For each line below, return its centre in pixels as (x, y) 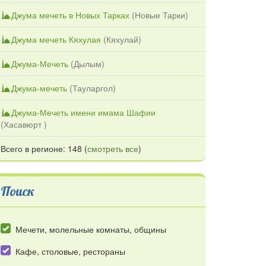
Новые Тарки (160, 15)
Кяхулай (122, 39)
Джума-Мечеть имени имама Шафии (83, 112)
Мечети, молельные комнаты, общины (91, 229)
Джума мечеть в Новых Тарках (70, 15)
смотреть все (113, 148)
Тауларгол (93, 88)
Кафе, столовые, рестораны (70, 251)
